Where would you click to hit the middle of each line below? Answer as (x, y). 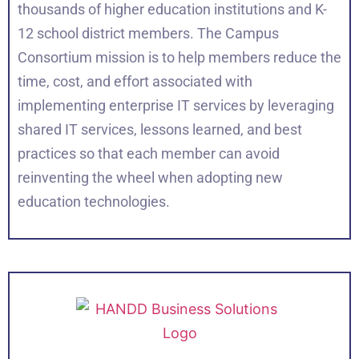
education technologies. (94, 202)
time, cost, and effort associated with (135, 82)
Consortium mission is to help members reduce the (179, 58)
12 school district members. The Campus (148, 34)
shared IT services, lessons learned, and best (160, 130)
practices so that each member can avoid (149, 154)
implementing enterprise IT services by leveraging (176, 106)
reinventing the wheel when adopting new (150, 178)
